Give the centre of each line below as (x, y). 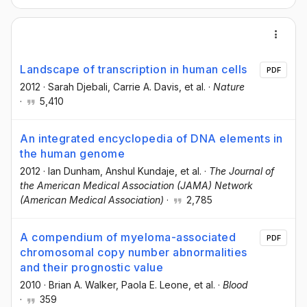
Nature (229, 87)
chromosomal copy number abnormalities (134, 253)
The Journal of (242, 171)
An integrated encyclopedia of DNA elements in (151, 139)
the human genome (72, 154)
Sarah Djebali (78, 87)
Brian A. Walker (82, 285)
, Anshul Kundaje (137, 171)
